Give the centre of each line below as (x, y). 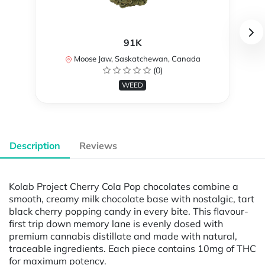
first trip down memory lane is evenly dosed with (116, 223)
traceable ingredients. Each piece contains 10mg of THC (132, 248)
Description (35, 146)
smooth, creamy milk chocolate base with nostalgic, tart (132, 198)
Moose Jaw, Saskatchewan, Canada (136, 59)
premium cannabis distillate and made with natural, (123, 236)
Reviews (98, 146)
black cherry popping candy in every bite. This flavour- (129, 211)
